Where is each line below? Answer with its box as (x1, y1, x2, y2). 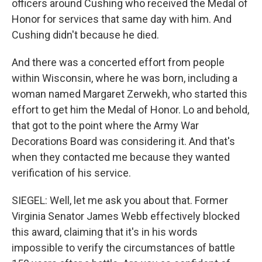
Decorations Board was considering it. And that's (12, 135, 235, 147)
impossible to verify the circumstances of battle (12, 241, 235, 254)
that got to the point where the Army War (12, 119, 199, 132)
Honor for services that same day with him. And (12, 12, 232, 25)
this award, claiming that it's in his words (12, 225, 198, 238)
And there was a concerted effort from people (12, 56, 225, 68)
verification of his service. (12, 166, 131, 179)
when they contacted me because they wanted (12, 150, 230, 163)
